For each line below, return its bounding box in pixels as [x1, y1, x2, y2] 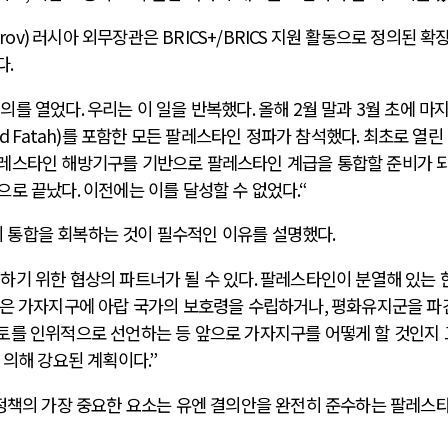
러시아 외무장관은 [32, 24, 163, 50]
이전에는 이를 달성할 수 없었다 [83, 176, 298, 202]
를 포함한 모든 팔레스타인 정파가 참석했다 [61, 122, 357, 148]
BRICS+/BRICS [162, 24, 271, 50]
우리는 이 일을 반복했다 [87, 95, 252, 121]
